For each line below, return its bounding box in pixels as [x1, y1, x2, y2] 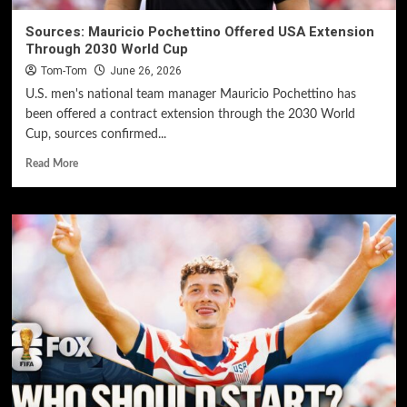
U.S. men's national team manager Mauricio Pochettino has [25, 88, 356, 101]
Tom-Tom [40, 63, 87, 79]
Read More [25, 158, 78, 169]
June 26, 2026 [109, 63, 182, 79]
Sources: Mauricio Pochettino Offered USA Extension [25, 22, 374, 42]
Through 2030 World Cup [25, 39, 188, 59]
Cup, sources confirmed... [25, 128, 166, 141]
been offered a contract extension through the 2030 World [25, 108, 355, 121]
